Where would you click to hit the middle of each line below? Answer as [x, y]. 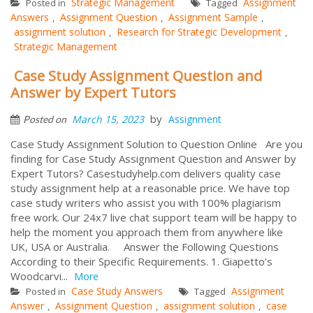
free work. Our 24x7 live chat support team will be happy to [154, 217]
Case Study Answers [117, 291]
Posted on [46, 119]
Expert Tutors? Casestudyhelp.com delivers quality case [146, 173]
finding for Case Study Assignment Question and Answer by [153, 158]
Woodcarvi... [41, 276]
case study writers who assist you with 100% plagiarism [146, 202]
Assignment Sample [213, 17]
